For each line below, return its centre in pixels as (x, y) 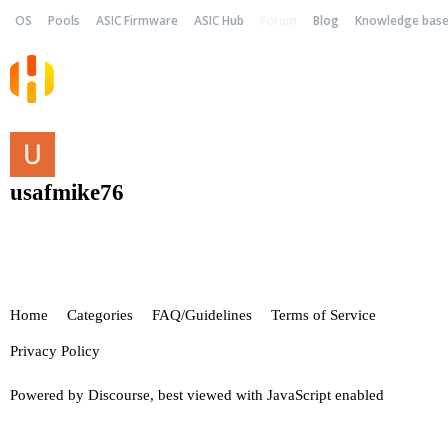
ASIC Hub (219, 20)
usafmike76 (67, 192)
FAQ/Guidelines (202, 315)
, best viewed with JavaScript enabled (267, 394)
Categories (100, 315)
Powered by (49, 394)
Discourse (119, 394)
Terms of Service (323, 315)
